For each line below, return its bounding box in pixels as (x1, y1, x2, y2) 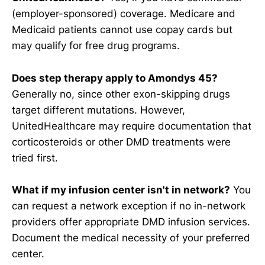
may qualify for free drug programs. (12, 40, 180, 52)
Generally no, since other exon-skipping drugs (12, 88, 230, 100)
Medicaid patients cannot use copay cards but (12, 24, 232, 36)
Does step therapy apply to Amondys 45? (12, 72, 218, 84)
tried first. (12, 151, 58, 164)
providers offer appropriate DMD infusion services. (12, 215, 250, 228)
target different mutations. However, (12, 104, 185, 116)
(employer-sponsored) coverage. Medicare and (12, 8, 235, 20)
